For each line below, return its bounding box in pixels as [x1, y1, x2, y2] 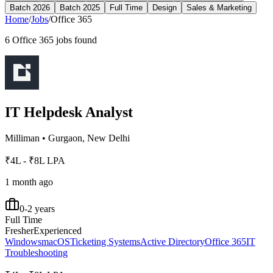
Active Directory [140, 236, 205, 247]
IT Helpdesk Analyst [5, 104, 133, 120]
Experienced [34, 225, 82, 236]
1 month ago [5, 176, 53, 187]
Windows [5, 236, 41, 247]
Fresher [5, 225, 34, 236]
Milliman [5, 132, 40, 143]
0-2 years [19, 203, 55, 214]
